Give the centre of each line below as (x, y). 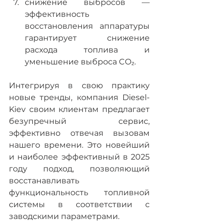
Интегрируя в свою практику (79, 86)
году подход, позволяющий (79, 169)
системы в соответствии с (79, 205)
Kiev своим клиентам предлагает (79, 110)
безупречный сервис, (79, 121)
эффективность (57, 14)
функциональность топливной (79, 193)
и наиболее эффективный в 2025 (79, 157)
